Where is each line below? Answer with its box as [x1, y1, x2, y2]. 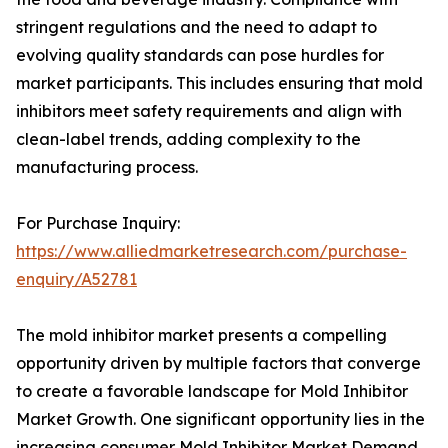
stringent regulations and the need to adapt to [16, 17, 377, 38]
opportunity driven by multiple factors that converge [16, 353, 421, 374]
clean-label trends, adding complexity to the [16, 129, 361, 150]
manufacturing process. [16, 157, 198, 178]
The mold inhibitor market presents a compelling [16, 325, 387, 346]
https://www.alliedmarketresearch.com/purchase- [16, 241, 407, 262]
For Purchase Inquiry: [16, 213, 180, 234]
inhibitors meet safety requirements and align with [16, 101, 402, 122]
